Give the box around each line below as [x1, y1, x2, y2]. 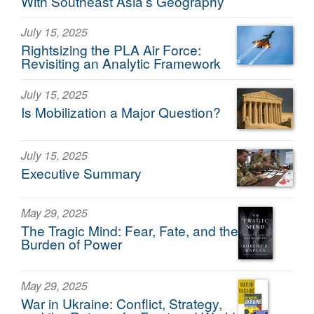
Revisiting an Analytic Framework [21, 53, 221, 73]
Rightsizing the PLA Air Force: [21, 40, 201, 60]
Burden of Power [21, 234, 122, 254]
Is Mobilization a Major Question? [21, 102, 221, 121]
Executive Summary [21, 163, 142, 182]
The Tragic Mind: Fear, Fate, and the [21, 221, 238, 240]
